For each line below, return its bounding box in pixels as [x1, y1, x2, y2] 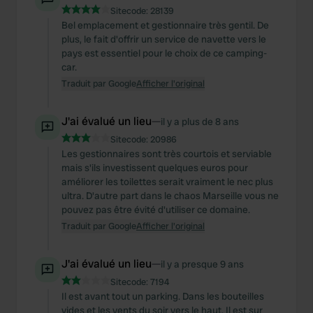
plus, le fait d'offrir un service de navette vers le [61, 33, 266, 45]
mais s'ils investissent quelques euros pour [61, 161, 248, 174]
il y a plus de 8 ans [161, 115, 239, 128]
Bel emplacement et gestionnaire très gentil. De [61, 19, 269, 31]
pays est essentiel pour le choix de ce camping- [61, 47, 267, 59]
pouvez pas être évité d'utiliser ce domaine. [61, 203, 250, 216]
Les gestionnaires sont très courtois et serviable [61, 147, 272, 160]
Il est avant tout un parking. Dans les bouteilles [61, 290, 264, 303]
